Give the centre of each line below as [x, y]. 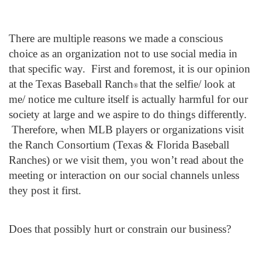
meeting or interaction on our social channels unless [124, 175]
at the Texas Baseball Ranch [71, 84]
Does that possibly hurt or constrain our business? [120, 229]
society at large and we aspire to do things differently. [128, 114]
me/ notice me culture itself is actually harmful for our [128, 99]
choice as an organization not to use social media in [123, 54]
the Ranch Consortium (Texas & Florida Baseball [119, 145]
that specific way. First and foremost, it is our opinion [130, 69]
